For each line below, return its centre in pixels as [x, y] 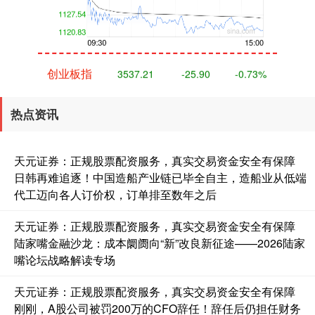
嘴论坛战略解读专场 [65, 260]
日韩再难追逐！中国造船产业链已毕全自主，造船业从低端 [160, 178]
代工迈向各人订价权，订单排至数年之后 [115, 195]
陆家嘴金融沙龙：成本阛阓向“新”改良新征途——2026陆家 [160, 243]
